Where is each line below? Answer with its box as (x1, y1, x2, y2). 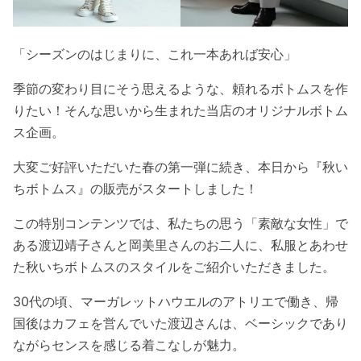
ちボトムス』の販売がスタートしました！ (13, 180, 258, 197)
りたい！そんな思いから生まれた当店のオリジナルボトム (13, 102, 348, 118)
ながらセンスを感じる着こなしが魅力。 (13, 336, 245, 353)
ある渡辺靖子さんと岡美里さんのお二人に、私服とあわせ (13, 236, 348, 253)
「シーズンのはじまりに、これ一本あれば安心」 (13, 45, 297, 62)
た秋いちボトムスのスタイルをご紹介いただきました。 (13, 258, 335, 275)
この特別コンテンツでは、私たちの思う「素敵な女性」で (13, 214, 348, 231)
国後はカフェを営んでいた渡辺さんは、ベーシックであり (13, 314, 348, 331)
